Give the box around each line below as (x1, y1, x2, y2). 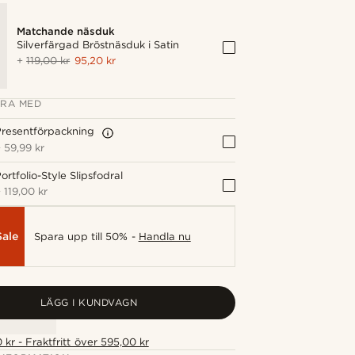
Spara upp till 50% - (34, 230, 139, 242)
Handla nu (138, 230, 191, 242)
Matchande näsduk (17, 25, 116, 37)
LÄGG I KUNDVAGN (40, 296, 138, 308)
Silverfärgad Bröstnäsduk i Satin (17, 39, 180, 51)
